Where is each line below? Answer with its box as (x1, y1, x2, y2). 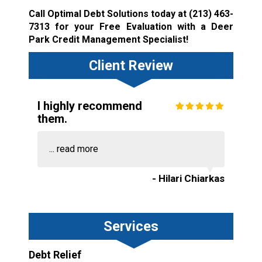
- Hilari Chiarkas (152, 173, 225, 185)
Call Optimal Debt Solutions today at (28, 8, 189, 20)
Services (103, 218, 158, 235)
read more (56, 143, 98, 155)
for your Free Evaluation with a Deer (49, 21, 234, 33)
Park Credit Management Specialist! (28, 34, 188, 46)
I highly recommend (37, 99, 142, 113)
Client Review (88, 57, 173, 74)
